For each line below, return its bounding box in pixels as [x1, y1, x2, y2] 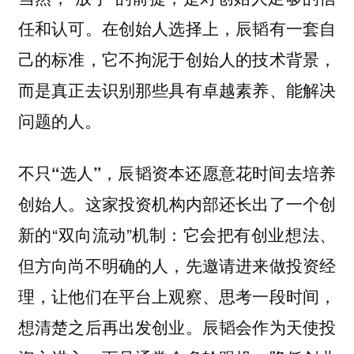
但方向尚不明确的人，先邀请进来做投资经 [17, 253, 337, 277]
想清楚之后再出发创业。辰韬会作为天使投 [17, 314, 337, 339]
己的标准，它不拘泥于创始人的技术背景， [17, 46, 337, 70]
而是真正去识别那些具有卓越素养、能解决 [17, 77, 337, 101]
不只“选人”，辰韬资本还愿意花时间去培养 [17, 161, 337, 185]
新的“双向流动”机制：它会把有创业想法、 [17, 222, 337, 247]
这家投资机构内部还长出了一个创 [85, 191, 337, 216]
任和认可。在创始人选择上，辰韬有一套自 [17, 15, 337, 40]
